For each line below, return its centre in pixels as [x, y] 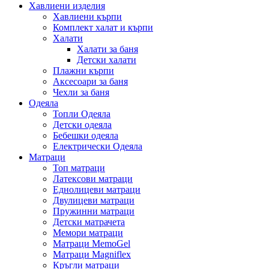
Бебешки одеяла [86, 135]
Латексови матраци [93, 179]
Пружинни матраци [94, 211]
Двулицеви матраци [94, 200]
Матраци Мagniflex [92, 254]
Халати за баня [107, 49]
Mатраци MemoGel [92, 243]
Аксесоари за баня [90, 81]
